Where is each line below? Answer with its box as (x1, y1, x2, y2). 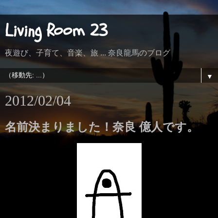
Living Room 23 (5, 19, 108, 42)
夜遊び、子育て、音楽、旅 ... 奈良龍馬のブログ (5, 49, 170, 57)
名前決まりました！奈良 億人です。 (5, 120, 199, 133)
